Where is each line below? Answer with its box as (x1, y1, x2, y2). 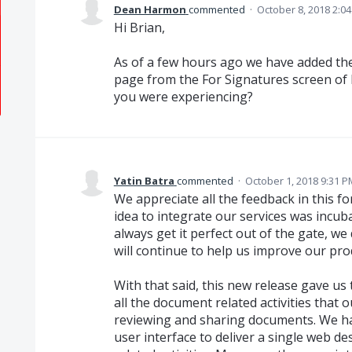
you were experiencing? (113, 88, 253, 106)
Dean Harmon (113, 2, 186, 16)
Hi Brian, (113, 19, 165, 36)
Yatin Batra (113, 174, 174, 189)
